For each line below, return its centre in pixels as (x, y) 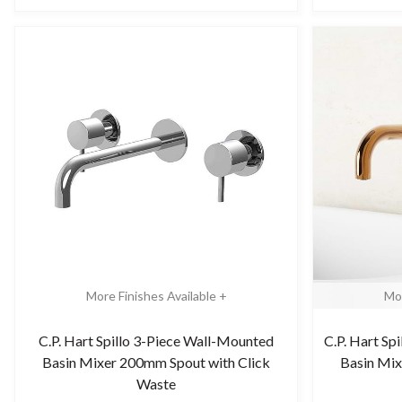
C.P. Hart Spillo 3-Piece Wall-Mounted (156, 341)
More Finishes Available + (156, 296)
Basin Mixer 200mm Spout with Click (156, 362)
